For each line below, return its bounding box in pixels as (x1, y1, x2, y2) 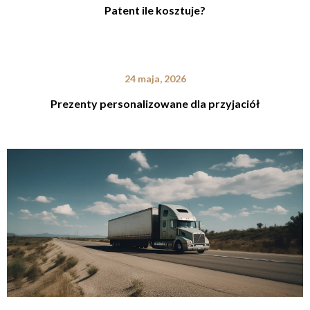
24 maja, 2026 (124, 73, 186, 85)
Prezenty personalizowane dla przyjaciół (51, 97, 259, 111)
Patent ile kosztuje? (104, 3, 206, 17)
